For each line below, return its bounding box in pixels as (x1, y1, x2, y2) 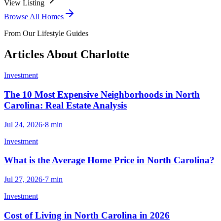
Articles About (4, 48, 80, 61)
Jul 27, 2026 (4, 175, 42, 184)
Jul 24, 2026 (4, 120, 42, 129)
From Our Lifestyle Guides (4, 29, 88, 38)
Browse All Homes (4, 12, 64, 21)
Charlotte (80, 48, 129, 61)
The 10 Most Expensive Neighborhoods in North (4, 89, 200, 100)
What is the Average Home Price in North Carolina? (4, 155, 215, 166)
